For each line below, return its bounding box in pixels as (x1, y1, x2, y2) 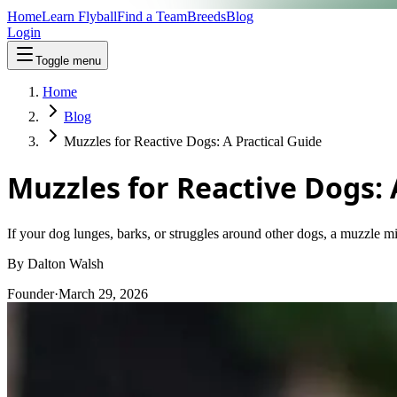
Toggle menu (35, 54, 101, 67)
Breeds (187, 9, 226, 24)
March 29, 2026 (58, 285, 148, 301)
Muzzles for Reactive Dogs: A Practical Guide (64, 134, 322, 149)
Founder (7, 285, 54, 301)
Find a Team (117, 9, 187, 24)
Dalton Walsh (27, 255, 104, 271)
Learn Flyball (42, 9, 117, 24)
